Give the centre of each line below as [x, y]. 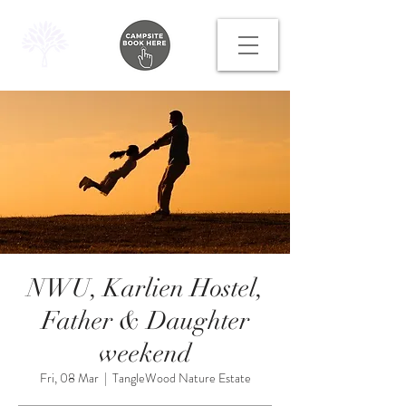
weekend [145, 353]
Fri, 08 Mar [69, 378]
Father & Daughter [145, 321]
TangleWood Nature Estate [181, 378]
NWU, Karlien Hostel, [145, 288]
